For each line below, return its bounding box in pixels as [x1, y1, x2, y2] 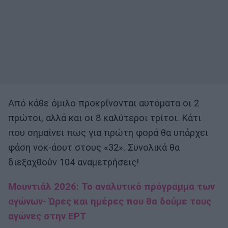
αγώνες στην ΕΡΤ [8, 211, 87, 222]
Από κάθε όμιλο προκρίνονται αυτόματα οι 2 [8, 98, 199, 109]
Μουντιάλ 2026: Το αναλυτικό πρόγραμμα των [8, 181, 215, 193]
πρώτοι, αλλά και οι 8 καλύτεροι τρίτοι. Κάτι [8, 112, 201, 124]
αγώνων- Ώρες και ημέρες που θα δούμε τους [8, 196, 211, 208]
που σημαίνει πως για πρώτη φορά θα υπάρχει [8, 127, 208, 139]
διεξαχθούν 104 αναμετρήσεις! [8, 157, 139, 168]
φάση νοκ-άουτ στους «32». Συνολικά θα [8, 142, 180, 154]
